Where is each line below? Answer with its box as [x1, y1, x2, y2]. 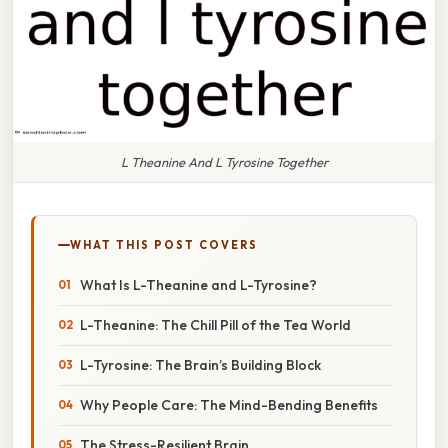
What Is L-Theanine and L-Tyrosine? [80, 275, 317, 294]
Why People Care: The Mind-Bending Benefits [80, 395, 378, 414]
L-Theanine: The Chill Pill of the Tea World [80, 315, 351, 334]
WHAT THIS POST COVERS [70, 237, 258, 252]
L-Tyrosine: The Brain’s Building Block [80, 355, 321, 374]
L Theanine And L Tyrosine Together [120, 153, 328, 170]
